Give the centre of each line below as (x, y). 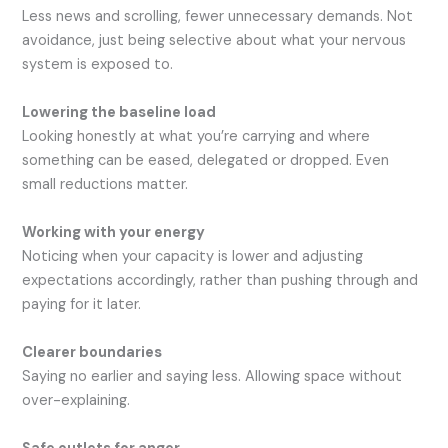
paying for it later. (82, 305)
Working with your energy (114, 233)
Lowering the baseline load (119, 113)
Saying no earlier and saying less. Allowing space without (212, 377)
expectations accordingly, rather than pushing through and (220, 281)
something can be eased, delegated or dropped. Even (206, 161)
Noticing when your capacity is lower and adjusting (193, 257)
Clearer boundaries (92, 353)
